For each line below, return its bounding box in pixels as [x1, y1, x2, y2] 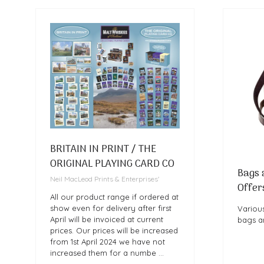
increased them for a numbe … [50, 248, 164, 258]
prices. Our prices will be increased [50, 226, 178, 236]
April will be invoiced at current [50, 214, 163, 225]
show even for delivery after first [50, 203, 171, 213]
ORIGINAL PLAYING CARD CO [50, 156, 174, 173]
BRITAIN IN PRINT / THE [50, 141, 156, 159]
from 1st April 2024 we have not [50, 237, 165, 247]
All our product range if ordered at [50, 192, 179, 202]
